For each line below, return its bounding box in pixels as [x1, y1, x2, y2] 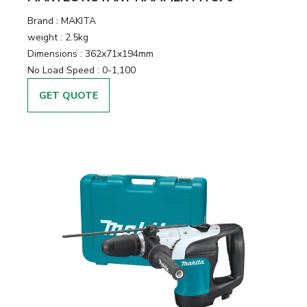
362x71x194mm [85, 47, 153, 60]
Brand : [27, 14, 58, 27]
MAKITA [61, 14, 96, 27]
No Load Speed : [27, 64, 99, 77]
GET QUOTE [39, 89, 98, 102]
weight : [27, 31, 62, 44]
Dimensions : [27, 47, 82, 60]
